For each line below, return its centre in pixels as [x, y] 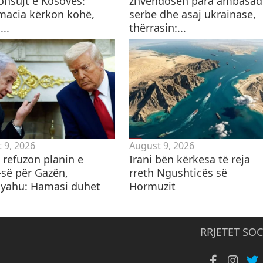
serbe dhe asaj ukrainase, [192, 14]
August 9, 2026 [161, 145]
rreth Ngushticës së [178, 172]
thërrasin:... [157, 27]
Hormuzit [152, 186]
